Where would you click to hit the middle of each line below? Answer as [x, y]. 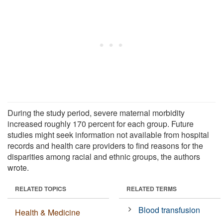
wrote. [18, 167]
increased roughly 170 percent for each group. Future [101, 123]
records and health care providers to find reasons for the [105, 145]
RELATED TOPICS [41, 188]
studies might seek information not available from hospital [108, 134]
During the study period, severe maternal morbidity [96, 112]
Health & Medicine [48, 212]
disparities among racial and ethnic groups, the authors [104, 156]
